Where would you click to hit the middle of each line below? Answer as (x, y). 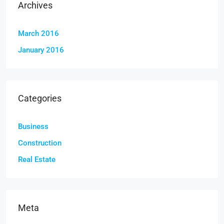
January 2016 (41, 50)
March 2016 (38, 34)
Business (33, 127)
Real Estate (37, 160)
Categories (40, 98)
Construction (40, 143)
